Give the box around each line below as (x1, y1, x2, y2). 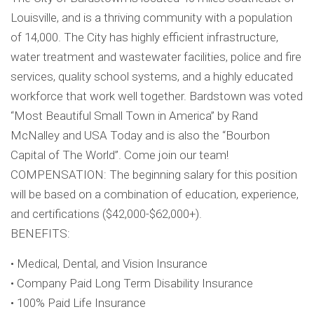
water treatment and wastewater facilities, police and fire (11, 50, 301, 64)
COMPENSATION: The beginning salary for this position (11, 168, 297, 182)
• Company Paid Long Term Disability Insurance (11, 276, 253, 291)
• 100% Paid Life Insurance (11, 296, 146, 310)
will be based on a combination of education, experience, (11, 187, 299, 202)
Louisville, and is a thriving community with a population (11, 11, 292, 25)
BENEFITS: (11, 226, 70, 241)
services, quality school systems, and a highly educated (11, 69, 293, 84)
